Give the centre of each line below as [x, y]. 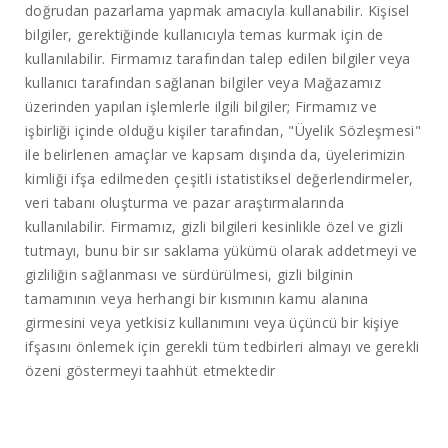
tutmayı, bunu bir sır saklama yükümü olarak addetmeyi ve [221, 251]
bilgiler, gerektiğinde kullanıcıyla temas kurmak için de [204, 35]
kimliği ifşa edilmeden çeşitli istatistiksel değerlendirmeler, [219, 179]
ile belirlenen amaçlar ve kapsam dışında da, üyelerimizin [215, 155]
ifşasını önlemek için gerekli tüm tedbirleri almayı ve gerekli [222, 347]
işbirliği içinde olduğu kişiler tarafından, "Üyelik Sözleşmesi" [223, 131]
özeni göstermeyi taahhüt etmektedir [150, 371]
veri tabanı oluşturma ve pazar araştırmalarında [185, 203]
